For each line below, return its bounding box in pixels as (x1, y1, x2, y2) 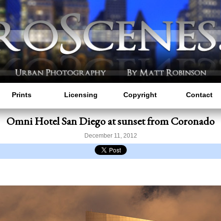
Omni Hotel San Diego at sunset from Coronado (6, 114, 215, 129)
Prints (12, 91, 32, 99)
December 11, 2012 (84, 132, 137, 140)
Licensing (64, 91, 98, 99)
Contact (186, 91, 213, 99)
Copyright (123, 91, 157, 99)
